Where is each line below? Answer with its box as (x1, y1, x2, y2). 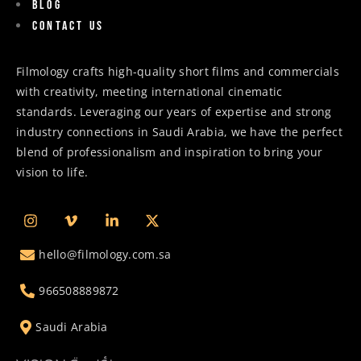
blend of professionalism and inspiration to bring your (16, 143, 323, 160)
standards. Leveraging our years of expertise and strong (16, 103, 332, 119)
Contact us (32, 18, 104, 34)
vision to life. (16, 164, 89, 180)
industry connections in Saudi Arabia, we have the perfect (16, 123, 342, 139)
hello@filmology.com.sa (39, 246, 172, 262)
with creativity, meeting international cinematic (16, 83, 283, 99)
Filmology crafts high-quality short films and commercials (16, 63, 339, 79)
